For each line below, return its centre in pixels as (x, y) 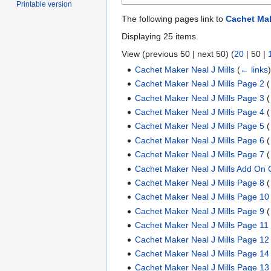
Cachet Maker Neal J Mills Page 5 (200, 126)
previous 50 (168, 54)
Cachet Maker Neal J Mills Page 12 (202, 239)
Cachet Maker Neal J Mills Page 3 (200, 98)
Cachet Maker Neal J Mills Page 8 (200, 182)
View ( (133, 54)
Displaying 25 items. (160, 36)
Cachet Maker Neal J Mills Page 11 (202, 225)
